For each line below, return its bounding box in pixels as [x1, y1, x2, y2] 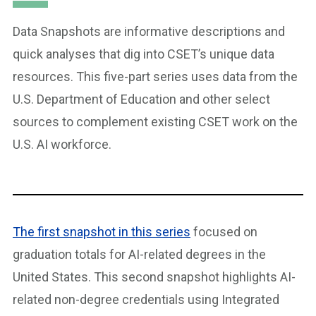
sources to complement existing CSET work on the [13, 114, 298, 129]
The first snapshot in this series [13, 224, 190, 239]
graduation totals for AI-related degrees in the [13, 246, 266, 262]
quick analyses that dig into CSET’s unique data [13, 46, 274, 61]
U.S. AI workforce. [13, 136, 111, 152]
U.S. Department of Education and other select [13, 91, 270, 107]
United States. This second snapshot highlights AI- [13, 269, 296, 284]
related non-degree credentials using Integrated [13, 291, 279, 307]
